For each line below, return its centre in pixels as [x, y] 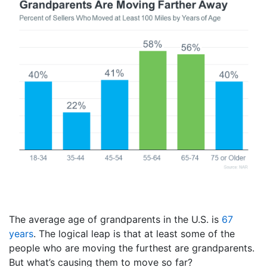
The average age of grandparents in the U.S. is [115, 220]
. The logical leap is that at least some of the [134, 234]
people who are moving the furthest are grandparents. [132, 248]
